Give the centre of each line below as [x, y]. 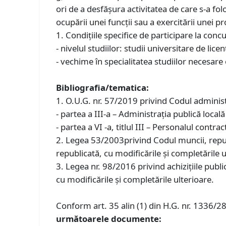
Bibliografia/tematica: [103, 87]
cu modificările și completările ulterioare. [135, 179]
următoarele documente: [109, 218]
